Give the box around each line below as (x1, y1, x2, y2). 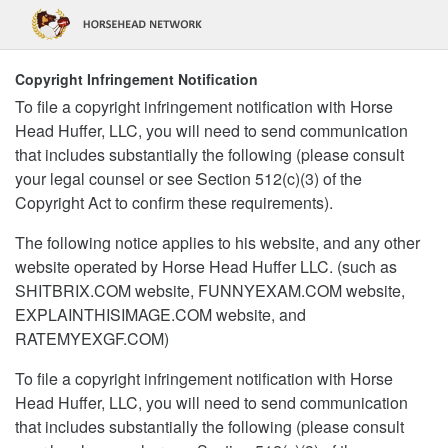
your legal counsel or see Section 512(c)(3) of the (15, 167, 362, 190)
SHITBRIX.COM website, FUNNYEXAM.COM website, (15, 279, 405, 302)
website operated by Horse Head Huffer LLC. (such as (15, 255, 397, 278)
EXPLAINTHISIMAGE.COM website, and (15, 303, 306, 326)
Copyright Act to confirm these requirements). (15, 191, 333, 214)
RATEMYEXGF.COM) (15, 327, 169, 350)
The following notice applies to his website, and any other (15, 231, 420, 254)
